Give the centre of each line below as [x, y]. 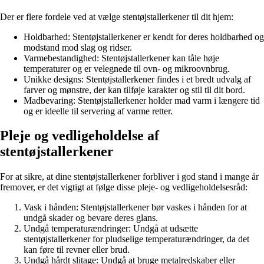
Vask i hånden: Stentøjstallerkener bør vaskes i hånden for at [135, 207]
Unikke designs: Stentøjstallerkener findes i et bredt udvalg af [137, 79]
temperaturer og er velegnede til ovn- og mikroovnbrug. [127, 68]
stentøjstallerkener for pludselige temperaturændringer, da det [136, 239]
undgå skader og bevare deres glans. [91, 218]
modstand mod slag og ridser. [78, 47]
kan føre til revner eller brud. [77, 250]
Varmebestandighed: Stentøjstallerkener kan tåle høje [121, 58]
